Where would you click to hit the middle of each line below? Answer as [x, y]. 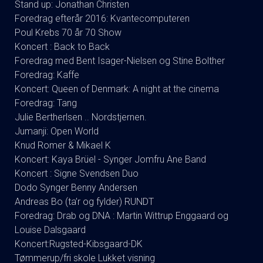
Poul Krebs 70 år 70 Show [68, 33]
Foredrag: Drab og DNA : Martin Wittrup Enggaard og [122, 216]
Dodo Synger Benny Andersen [76, 188]
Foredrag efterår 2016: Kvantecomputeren [102, 18]
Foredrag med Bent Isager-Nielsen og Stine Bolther [120, 61]
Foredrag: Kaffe [47, 75]
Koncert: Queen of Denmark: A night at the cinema [117, 89]
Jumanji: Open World [57, 131]
